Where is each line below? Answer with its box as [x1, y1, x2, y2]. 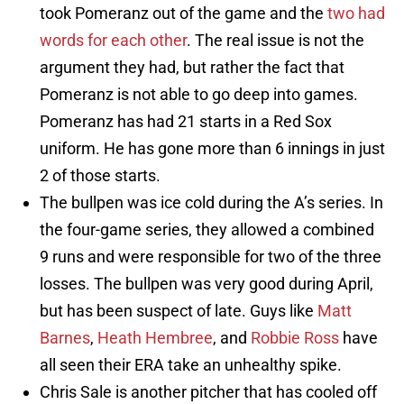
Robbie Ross [251, 328, 339, 348]
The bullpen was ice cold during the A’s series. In [40, 193, 383, 213]
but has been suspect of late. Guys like [40, 301, 317, 321]
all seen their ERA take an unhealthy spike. [40, 355, 342, 375]
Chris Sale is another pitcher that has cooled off [40, 382, 377, 402]
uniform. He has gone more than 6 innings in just [40, 139, 385, 159]
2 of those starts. [40, 166, 161, 186]
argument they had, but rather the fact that [40, 58, 344, 78]
